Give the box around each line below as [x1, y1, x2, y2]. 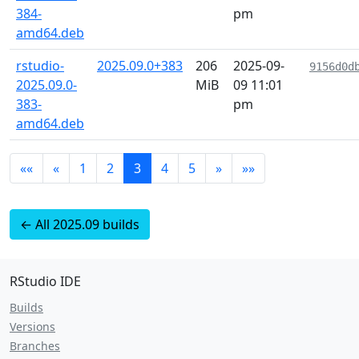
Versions [10, 319, 55, 334]
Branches [10, 338, 60, 353]
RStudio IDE [10, 272, 81, 290]
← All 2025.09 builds [20, 216, 139, 233]
